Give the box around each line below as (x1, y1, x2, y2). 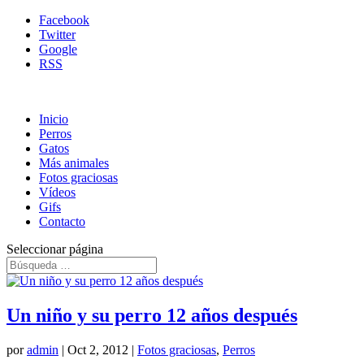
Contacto (39, 214, 85, 228)
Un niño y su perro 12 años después (6, 304, 297, 326)
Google (39, 42, 77, 56)
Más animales (39, 156, 109, 170)
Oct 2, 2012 (67, 342, 128, 357)
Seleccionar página (6, 242, 103, 256)
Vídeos (39, 185, 76, 199)
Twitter (39, 28, 76, 41)
